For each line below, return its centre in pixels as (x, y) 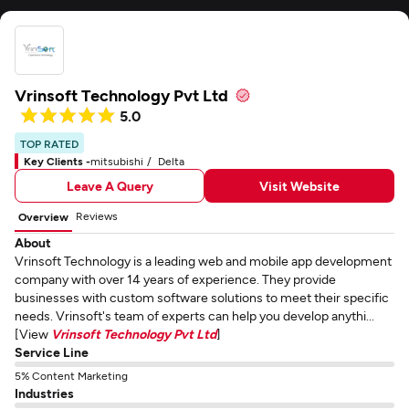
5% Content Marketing (71, 375)
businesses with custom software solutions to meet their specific (202, 297)
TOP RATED (49, 143)
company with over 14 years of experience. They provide (175, 279)
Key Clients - (57, 161)
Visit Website (299, 185)
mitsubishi (117, 161)
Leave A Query (110, 185)
